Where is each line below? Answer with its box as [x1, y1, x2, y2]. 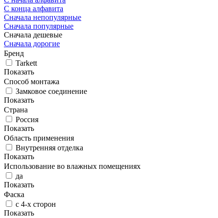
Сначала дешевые [4, 30, 64, 39]
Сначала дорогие [4, 39, 60, 48]
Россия [16, 115, 38, 124]
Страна [4, 105, 28, 114]
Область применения [4, 133, 74, 142]
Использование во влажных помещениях [4, 162, 141, 170]
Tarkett [16, 58, 37, 67]
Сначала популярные [4, 21, 73, 30]
